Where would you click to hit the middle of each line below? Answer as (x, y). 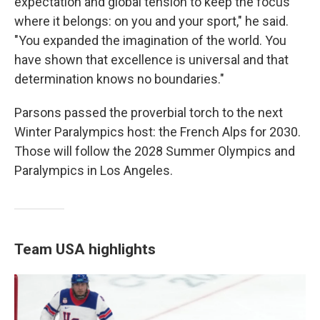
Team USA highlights (85, 249)
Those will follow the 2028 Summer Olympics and (155, 151)
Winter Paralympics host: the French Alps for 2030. (157, 132)
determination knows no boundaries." (119, 79)
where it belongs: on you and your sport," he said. (151, 21)
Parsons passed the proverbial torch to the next (149, 112)
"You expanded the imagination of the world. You (150, 40)
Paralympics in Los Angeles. (94, 170)
